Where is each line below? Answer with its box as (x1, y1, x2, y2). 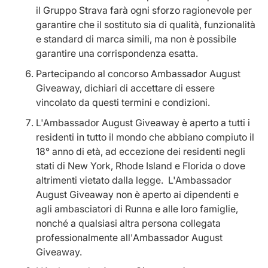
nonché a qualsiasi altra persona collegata (36, 217, 221, 229)
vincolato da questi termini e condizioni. (36, 96, 210, 108)
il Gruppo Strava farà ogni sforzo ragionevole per (36, 4, 252, 16)
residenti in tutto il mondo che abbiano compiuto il (36, 131, 254, 143)
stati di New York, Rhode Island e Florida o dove (36, 160, 245, 172)
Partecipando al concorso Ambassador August (36, 68, 240, 80)
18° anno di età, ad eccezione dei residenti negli (36, 145, 245, 157)
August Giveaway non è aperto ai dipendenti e (36, 188, 239, 200)
